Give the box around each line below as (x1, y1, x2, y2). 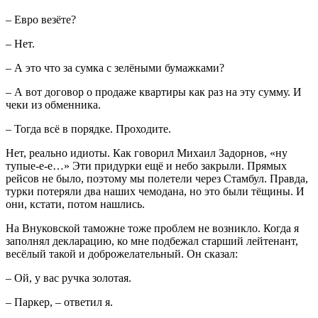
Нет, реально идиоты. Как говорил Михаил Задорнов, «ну (6, 146, 287, 159)
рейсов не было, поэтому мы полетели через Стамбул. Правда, (6, 172, 308, 185)
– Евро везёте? (6, 13, 76, 26)
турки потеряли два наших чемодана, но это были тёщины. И (6, 185, 305, 197)
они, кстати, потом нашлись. (6, 197, 145, 210)
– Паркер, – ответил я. (6, 295, 113, 308)
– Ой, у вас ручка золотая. (6, 271, 131, 284)
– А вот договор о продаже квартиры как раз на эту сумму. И (6, 85, 302, 98)
